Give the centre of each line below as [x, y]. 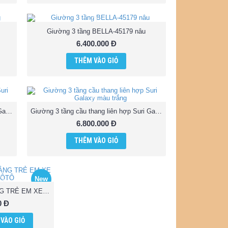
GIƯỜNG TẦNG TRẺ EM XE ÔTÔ [46, 191]
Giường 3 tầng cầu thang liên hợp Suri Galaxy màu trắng [158, 111]
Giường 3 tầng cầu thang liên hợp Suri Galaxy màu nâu [9, 111]
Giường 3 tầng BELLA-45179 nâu [96, 32]
